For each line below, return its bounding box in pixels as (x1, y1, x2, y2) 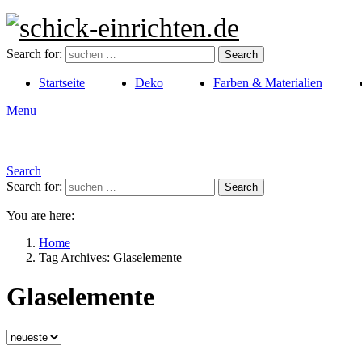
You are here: (6, 208, 74, 222)
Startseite (39, 76, 85, 90)
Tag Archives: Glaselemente (39, 250, 182, 264)
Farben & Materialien (213, 76, 322, 90)
